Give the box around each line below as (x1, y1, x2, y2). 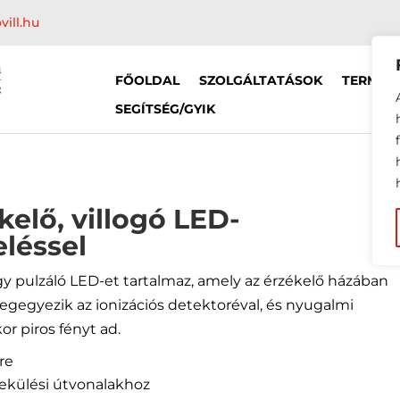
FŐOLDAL (115, 72, 180, 88)
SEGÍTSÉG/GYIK (115, 101, 216, 117)
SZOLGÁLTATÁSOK (199, 72, 323, 88)
